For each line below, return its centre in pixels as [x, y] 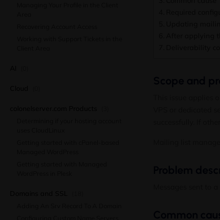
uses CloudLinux [41, 130]
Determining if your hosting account [69, 121]
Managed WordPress [48, 152]
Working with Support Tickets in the [69, 39]
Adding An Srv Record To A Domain [69, 206]
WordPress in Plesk [44, 173]
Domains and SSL [40, 193]
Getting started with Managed [62, 164]
